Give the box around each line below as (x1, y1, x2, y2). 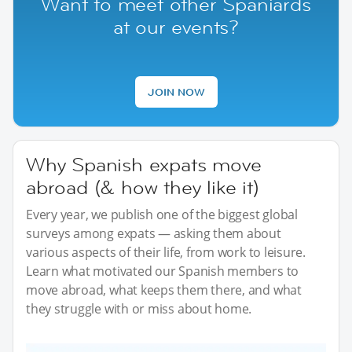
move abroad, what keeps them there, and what (26, 280, 302, 299)
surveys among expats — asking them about (26, 224, 281, 242)
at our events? (112, 14, 240, 39)
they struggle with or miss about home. (26, 299, 252, 317)
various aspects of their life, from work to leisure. (26, 243, 306, 261)
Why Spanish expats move (26, 152, 262, 177)
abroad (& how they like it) (26, 174, 259, 200)
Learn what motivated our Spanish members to (26, 262, 299, 280)
